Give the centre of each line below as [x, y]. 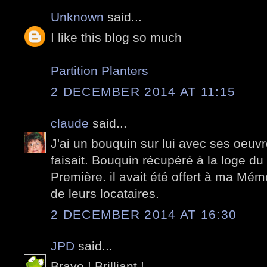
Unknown [77, 17]
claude [70, 123]
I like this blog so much [116, 38]
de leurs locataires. [105, 194]
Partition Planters [100, 71]
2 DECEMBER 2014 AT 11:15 [143, 91]
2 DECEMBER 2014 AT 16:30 [144, 214]
